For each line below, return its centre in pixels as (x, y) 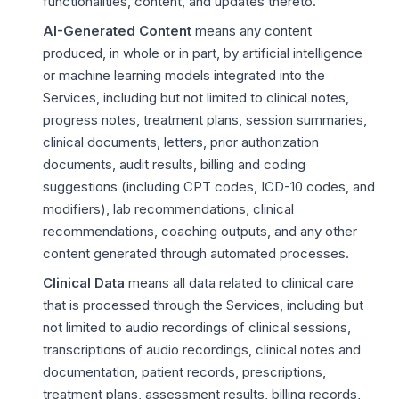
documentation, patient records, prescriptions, (184, 372)
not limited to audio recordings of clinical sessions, (197, 327)
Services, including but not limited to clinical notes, (196, 98)
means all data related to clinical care (239, 283)
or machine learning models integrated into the (184, 75)
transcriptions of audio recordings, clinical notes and (202, 350)
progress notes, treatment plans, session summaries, (205, 120)
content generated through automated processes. (196, 253)
